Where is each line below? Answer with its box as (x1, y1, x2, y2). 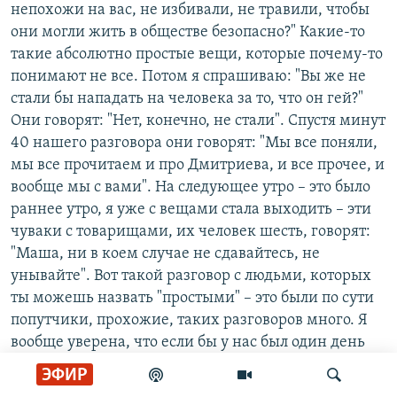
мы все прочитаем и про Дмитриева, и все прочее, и (11, 157, 385, 174)
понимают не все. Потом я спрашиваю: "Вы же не (11, 68, 366, 85)
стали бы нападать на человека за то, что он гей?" (11, 90, 363, 107)
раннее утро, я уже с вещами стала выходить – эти (11, 201, 371, 218)
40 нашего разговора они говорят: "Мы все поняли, (11, 135, 378, 152)
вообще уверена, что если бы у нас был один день (11, 334, 365, 351)
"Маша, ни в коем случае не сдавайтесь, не (11, 245, 320, 262)
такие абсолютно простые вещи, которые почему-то (11, 46, 383, 63)
